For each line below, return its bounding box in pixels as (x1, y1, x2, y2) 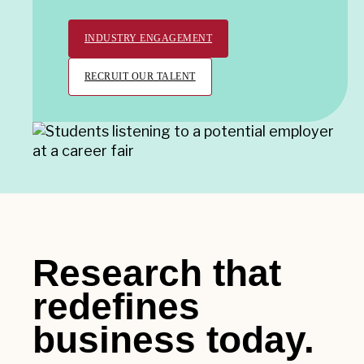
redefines (32, 285, 200, 328)
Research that (32, 252, 281, 295)
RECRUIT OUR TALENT (84, 71, 196, 83)
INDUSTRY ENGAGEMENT (84, 32, 213, 45)
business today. (32, 318, 314, 362)
